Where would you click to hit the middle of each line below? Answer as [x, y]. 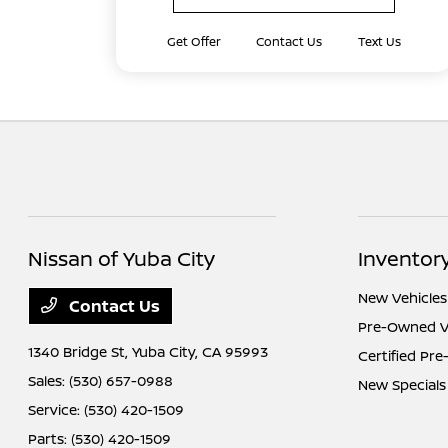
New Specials [401, 384]
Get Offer [193, 41]
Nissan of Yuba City [122, 258]
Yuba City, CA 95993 [200, 351]
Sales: [49, 380]
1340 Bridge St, [80, 351]
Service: [56, 409]
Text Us [379, 41]
